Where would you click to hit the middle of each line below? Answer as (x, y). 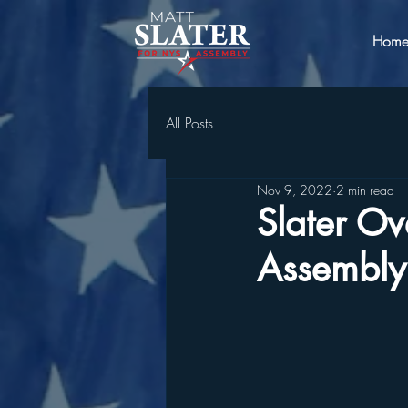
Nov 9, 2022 (295, 189)
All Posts (189, 123)
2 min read (365, 189)
